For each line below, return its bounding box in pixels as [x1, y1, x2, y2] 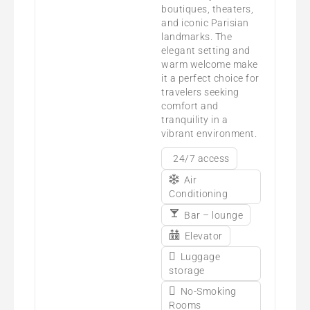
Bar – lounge [184, 209, 244, 221]
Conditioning [169, 188, 228, 199]
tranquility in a [161, 113, 228, 125]
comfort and [161, 100, 219, 111]
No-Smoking [180, 285, 237, 297]
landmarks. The [161, 30, 232, 42]
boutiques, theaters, [161, 3, 254, 15]
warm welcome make [161, 58, 258, 70]
